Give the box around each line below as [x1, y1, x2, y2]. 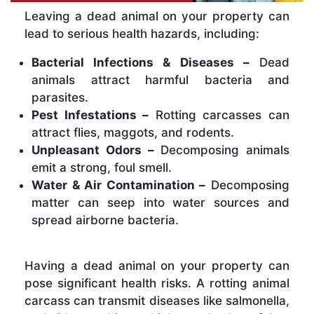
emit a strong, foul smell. [32, 160, 172, 175]
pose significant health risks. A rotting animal [25, 275, 289, 290]
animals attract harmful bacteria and [32, 72, 289, 87]
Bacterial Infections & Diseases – [32, 55, 250, 69]
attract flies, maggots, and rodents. [32, 125, 234, 139]
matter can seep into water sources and [32, 195, 289, 210]
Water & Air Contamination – [32, 177, 206, 192]
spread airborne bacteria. [32, 212, 179, 227]
